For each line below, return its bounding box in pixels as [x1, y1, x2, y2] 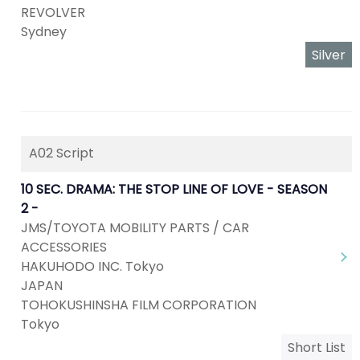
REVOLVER [21, 3, 85, 22]
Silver [312, 46, 346, 64]
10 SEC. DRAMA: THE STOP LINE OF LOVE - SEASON [21, 180, 327, 198]
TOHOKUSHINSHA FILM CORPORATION [21, 296, 256, 314]
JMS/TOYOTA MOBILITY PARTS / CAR [21, 219, 249, 237]
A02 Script [29, 144, 94, 162]
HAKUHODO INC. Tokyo [21, 257, 164, 276]
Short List [288, 338, 346, 357]
